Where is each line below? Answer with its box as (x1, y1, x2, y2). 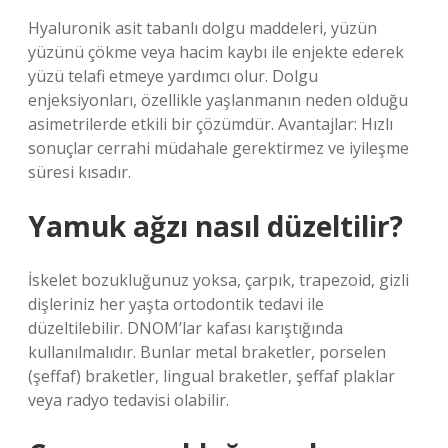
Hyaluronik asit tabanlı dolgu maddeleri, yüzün (28, 17, 377, 39)
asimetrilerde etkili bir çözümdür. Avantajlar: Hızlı (28, 113, 393, 135)
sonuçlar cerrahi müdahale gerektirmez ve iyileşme (28, 137, 409, 159)
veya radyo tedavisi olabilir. (28, 389, 229, 411)
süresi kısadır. (28, 161, 131, 183)
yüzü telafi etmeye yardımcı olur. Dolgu (28, 65, 318, 87)
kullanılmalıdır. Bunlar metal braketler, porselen (28, 341, 386, 363)
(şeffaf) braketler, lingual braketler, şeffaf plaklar (28, 365, 395, 387)
